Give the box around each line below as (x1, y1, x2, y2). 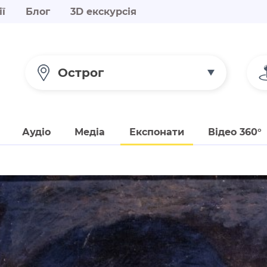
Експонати (129, 126, 184, 138)
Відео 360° (208, 126, 262, 138)
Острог (58, 65, 104, 80)
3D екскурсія (70, 6, 136, 17)
